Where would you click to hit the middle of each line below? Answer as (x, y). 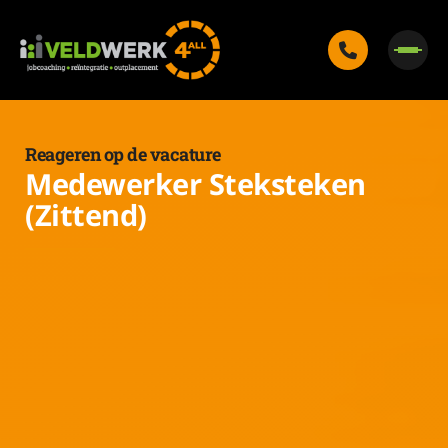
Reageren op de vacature (123, 154)
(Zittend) (86, 214)
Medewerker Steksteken (195, 183)
